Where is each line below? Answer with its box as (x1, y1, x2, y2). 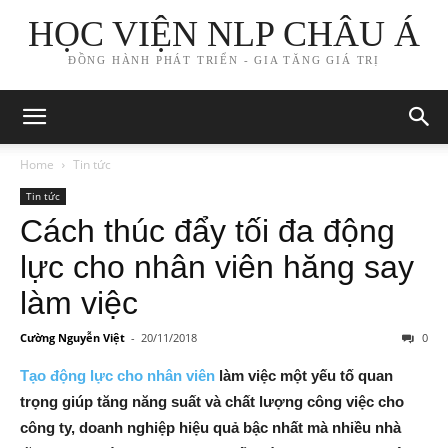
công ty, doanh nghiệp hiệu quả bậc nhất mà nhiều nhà (20, 419, 401, 436)
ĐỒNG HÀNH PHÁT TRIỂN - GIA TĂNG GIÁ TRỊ (67, 54, 381, 67)
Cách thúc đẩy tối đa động (20, 213, 395, 249)
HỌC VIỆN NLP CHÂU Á (28, 14, 420, 55)
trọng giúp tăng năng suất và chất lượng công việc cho (20, 393, 404, 410)
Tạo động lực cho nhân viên (20, 367, 215, 384)
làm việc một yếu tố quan (215, 367, 393, 384)
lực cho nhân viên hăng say (20, 249, 414, 285)
